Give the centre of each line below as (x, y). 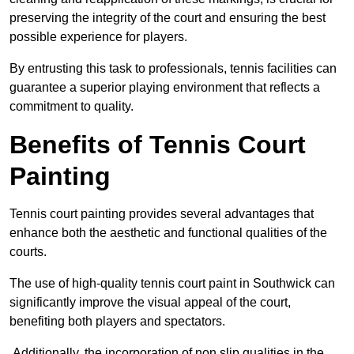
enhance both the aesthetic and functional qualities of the (168, 233)
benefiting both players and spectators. (117, 322)
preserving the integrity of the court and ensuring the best (168, 18)
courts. (28, 252)
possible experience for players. (98, 37)
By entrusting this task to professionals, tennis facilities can (173, 69)
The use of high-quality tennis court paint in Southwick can (172, 284)
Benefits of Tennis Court (158, 145)
